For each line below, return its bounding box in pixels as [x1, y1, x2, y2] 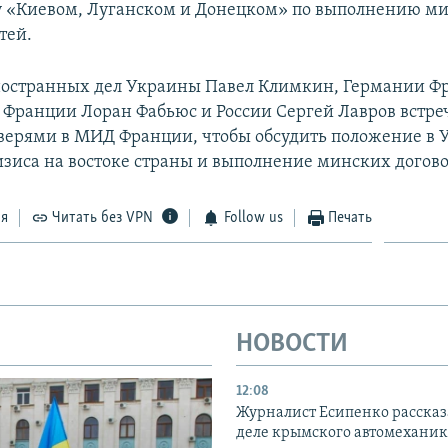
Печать [328, 209, 373, 226]
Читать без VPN [52, 209, 154, 226]
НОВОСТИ [236, 330, 348, 358]
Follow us [223, 209, 283, 226]
